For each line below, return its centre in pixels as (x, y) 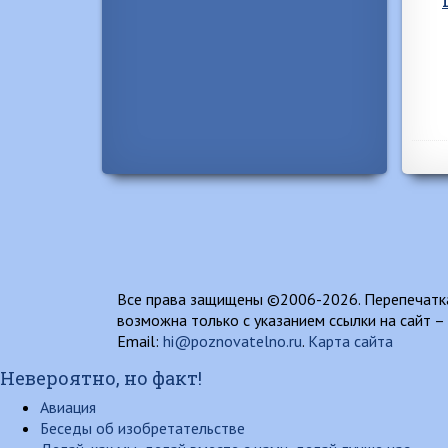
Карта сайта (350, 341)
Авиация (68, 407)
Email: (140, 341)
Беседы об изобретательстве (142, 428)
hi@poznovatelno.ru (232, 341)
